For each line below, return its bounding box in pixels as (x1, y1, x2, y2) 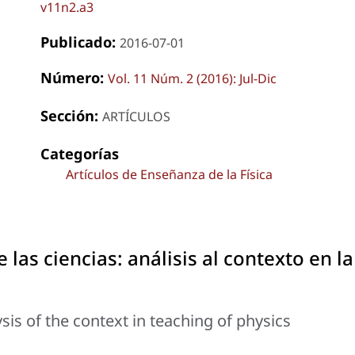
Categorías (40, 143, 119, 163)
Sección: (40, 105, 102, 125)
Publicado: (40, 31, 120, 52)
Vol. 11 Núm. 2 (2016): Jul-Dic (107, 69, 277, 87)
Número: (40, 67, 108, 87)
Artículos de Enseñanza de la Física (65, 165, 273, 183)
